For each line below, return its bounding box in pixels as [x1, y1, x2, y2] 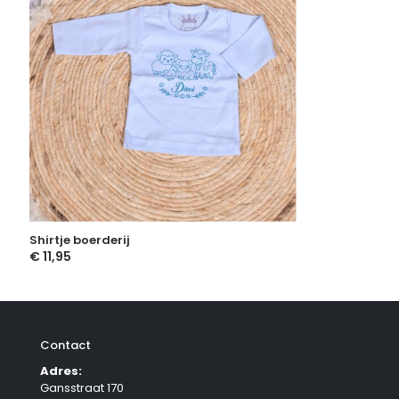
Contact [40, 337, 91, 354]
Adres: [40, 362, 82, 380]
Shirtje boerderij [29, 232, 130, 249]
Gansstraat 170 [40, 379, 124, 397]
